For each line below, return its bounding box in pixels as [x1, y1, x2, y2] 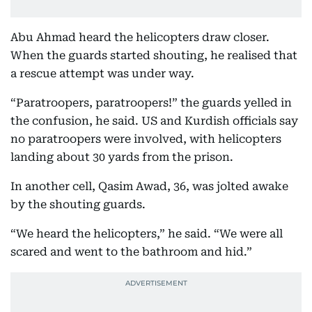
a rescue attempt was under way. [10, 67, 194, 80]
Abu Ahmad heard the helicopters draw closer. [10, 31, 270, 44]
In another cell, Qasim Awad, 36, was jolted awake [10, 180, 288, 193]
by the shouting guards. [10, 198, 146, 211]
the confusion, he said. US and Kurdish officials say [10, 114, 298, 127]
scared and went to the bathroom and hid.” [10, 245, 252, 258]
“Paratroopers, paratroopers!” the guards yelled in [10, 96, 292, 109]
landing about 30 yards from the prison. [10, 150, 233, 164]
